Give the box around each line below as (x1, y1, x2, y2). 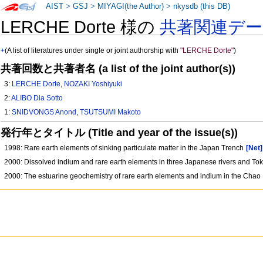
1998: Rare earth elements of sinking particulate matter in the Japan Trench (4, 144, 246, 153)
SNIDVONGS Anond (12, 108, 77, 117)
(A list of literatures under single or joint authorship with (5, 46, 181, 55)
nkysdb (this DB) (173, 2, 231, 11)
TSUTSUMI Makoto (80, 108, 141, 117)
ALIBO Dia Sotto (11, 94, 63, 103)
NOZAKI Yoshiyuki (64, 80, 123, 89)
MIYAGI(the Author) (97, 2, 164, 11)
